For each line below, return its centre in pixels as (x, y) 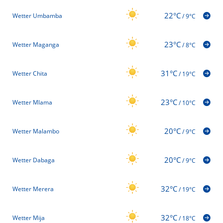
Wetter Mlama (32, 103)
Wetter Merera (33, 189)
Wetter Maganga (36, 45)
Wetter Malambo (36, 131)
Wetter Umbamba (37, 16)
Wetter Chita (30, 74)
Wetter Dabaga (34, 160)
